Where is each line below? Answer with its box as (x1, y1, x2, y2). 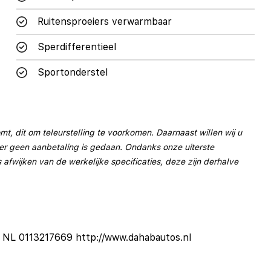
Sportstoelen (37, 226, 98, 238)
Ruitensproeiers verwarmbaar (37, 15, 172, 27)
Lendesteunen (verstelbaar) (37, 149, 165, 162)
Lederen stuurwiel (37, 124, 119, 136)
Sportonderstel (37, 66, 108, 78)
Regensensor (37, 200, 97, 212)
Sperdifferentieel (37, 41, 116, 53)
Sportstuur (37, 251, 88, 263)
